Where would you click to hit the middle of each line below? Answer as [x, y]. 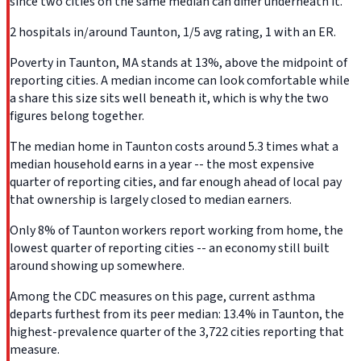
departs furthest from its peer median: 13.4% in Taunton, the [177, 315]
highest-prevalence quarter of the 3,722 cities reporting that [177, 332]
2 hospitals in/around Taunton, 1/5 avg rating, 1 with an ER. [173, 33]
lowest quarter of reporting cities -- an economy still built [170, 249]
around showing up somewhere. [97, 266]
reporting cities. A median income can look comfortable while [180, 81]
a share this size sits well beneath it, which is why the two [169, 99]
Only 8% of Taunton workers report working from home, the [176, 231]
